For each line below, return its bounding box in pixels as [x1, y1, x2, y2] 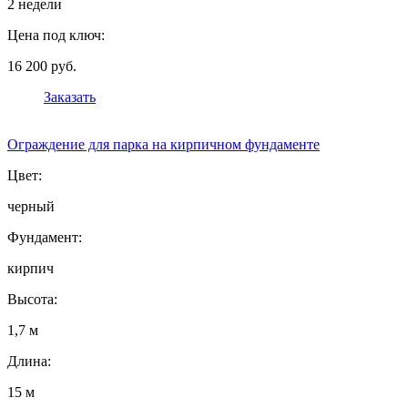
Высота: [7, 291, 57, 308]
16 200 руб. [7, 58, 76, 75]
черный [7, 199, 55, 215]
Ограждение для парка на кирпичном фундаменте [7, 137, 320, 153]
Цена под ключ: [7, 27, 105, 44]
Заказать [44, 89, 96, 106]
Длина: [7, 353, 51, 370]
